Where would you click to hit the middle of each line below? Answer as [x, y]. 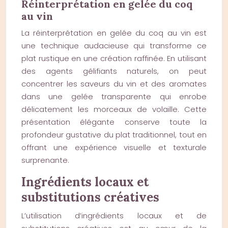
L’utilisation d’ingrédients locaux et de [114, 216]
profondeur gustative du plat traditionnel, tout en [114, 135]
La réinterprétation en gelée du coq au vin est [114, 33]
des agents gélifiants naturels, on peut [114, 71]
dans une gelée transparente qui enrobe [114, 96]
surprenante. [45, 160]
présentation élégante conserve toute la [114, 122]
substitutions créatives [90, 197]
